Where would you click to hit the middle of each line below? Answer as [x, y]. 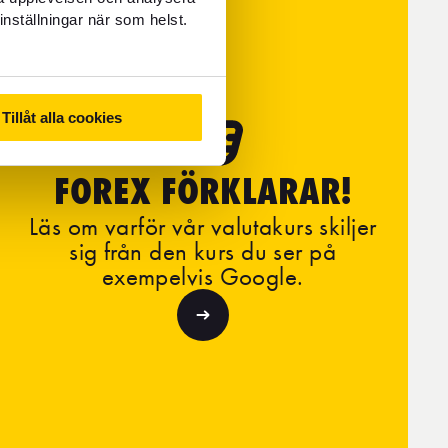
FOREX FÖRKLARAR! [203, 191]
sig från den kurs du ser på [203, 251]
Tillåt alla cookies [62, 117]
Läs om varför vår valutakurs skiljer [202, 226]
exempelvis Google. [202, 276]
